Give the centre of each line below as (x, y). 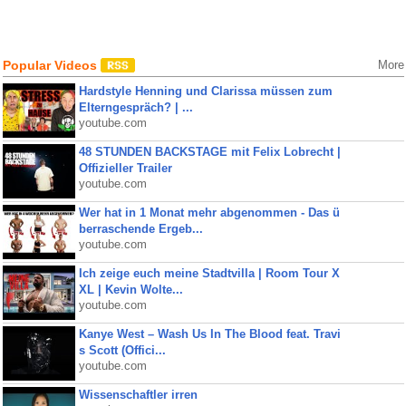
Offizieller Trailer (125, 168)
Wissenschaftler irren (138, 395)
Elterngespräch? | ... (135, 107)
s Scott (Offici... (122, 350)
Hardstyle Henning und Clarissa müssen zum (205, 91)
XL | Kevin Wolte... (130, 290)
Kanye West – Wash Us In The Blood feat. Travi (209, 334)
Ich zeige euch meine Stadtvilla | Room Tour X (209, 273)
